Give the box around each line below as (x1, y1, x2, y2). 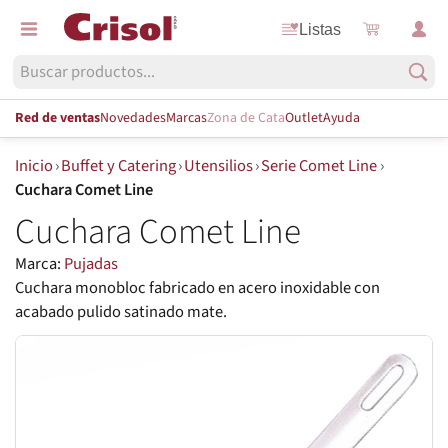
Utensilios (184, 153, 254, 178)
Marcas (166, 107, 207, 128)
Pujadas (64, 252, 118, 277)
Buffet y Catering (61, 153, 177, 178)
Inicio (15, 153, 53, 178)
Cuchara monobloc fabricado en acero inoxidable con (15, 276, 380, 301)
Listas (299, 19, 342, 38)
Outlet (285, 107, 323, 128)
